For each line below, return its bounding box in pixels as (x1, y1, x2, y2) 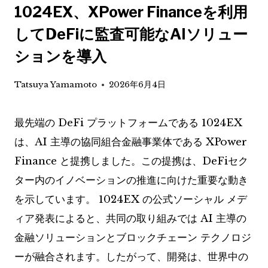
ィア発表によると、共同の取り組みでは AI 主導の (14, 212, 246, 226)
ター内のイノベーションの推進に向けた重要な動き (14, 174, 248, 187)
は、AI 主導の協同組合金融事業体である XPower (14, 136, 247, 149)
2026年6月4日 (109, 80, 166, 90)
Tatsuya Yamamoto (14, 80, 97, 90)
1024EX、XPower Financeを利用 (14, 2, 248, 21)
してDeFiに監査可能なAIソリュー (14, 25, 248, 43)
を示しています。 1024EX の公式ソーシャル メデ (14, 193, 247, 206)
